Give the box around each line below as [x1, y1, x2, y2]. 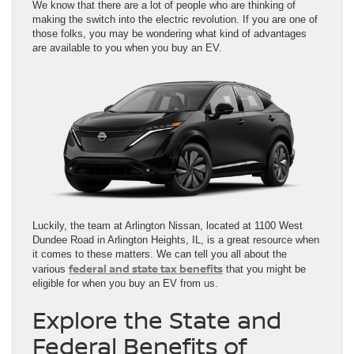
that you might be [223, 262, 306, 275]
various [32, 262, 69, 275]
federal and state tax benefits [69, 261, 223, 276]
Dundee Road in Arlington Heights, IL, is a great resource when [32, 233, 319, 246]
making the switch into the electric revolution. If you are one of [32, 13, 318, 26]
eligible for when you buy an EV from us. [32, 277, 218, 289]
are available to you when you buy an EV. [32, 42, 222, 55]
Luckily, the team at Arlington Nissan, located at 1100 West [32, 219, 303, 232]
